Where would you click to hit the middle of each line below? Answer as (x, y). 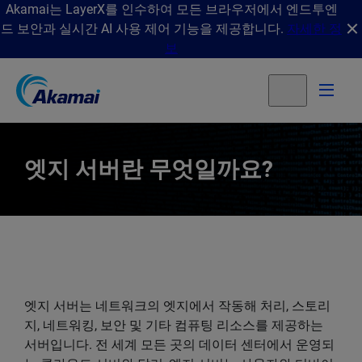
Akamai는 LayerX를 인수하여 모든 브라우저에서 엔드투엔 (171, 9)
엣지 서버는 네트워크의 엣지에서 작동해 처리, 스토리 (177, 306)
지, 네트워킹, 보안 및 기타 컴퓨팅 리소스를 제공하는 (174, 325)
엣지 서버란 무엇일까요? (149, 169)
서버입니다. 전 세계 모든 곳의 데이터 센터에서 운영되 (179, 345)
